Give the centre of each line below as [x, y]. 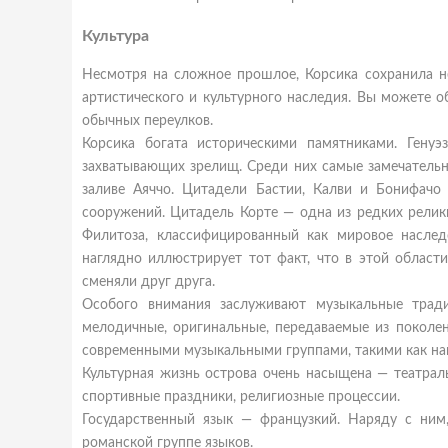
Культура [115, 36]
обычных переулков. [147, 121]
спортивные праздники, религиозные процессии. [241, 397]
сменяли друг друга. [148, 282]
